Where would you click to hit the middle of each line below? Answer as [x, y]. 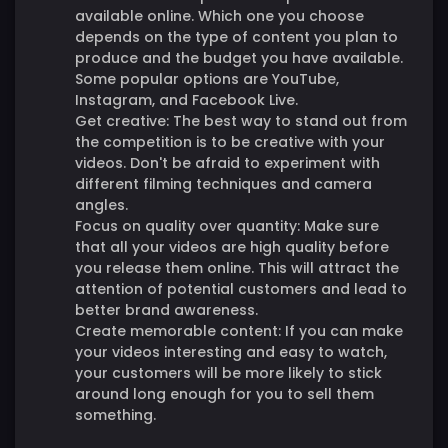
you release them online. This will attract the [237, 267]
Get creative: [122, 120]
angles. [101, 204]
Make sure [339, 225]
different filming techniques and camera [223, 183]
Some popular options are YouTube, [207, 78]
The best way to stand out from [288, 120]
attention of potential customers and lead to [241, 288]
